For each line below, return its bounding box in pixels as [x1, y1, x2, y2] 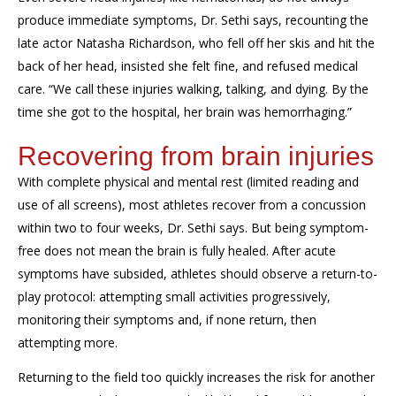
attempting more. [18, 334, 118, 351]
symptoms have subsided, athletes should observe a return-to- [18, 265, 377, 282]
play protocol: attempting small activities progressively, [18, 288, 331, 305]
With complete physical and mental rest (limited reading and [18, 173, 359, 190]
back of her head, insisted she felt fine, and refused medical [18, 57, 358, 74]
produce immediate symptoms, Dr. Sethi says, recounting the [18, 11, 369, 28]
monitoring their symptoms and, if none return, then [18, 311, 316, 328]
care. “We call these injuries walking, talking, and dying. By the [18, 80, 369, 97]
